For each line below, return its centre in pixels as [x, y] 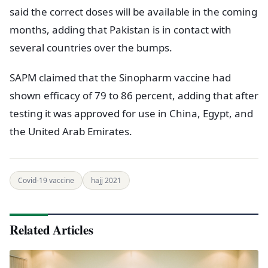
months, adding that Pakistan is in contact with [121, 30]
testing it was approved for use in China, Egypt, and [131, 114]
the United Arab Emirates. [71, 132]
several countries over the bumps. [91, 48]
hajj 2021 [106, 181]
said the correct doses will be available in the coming [133, 12]
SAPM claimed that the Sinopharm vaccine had [120, 78]
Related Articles [51, 230]
